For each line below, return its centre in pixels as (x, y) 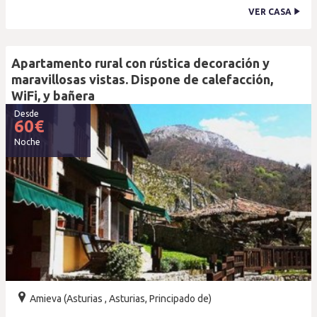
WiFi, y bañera (53, 96)
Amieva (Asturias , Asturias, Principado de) (120, 299)
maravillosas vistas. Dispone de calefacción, (142, 79)
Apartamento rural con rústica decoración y (140, 63)
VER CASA (271, 12)
